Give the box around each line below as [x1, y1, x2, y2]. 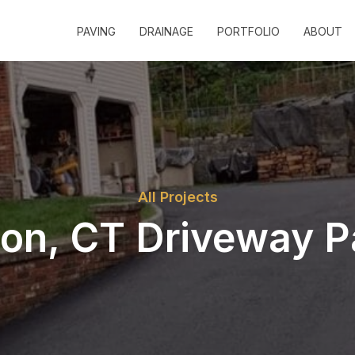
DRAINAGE [139, 24, 193, 38]
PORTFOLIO [216, 24, 280, 38]
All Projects [137, 188, 218, 205]
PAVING [76, 24, 116, 38]
